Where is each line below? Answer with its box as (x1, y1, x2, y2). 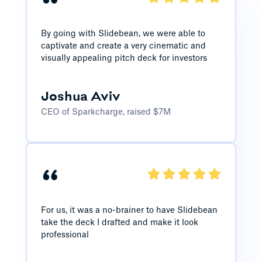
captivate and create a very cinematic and (40, 42, 206, 50)
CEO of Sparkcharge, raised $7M (40, 108, 171, 116)
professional (40, 230, 89, 239)
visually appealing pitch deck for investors (40, 54, 207, 63)
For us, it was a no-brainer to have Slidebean (40, 206, 218, 215)
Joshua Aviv (40, 89, 120, 104)
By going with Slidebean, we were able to (40, 29, 205, 38)
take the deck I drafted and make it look (40, 218, 198, 227)
